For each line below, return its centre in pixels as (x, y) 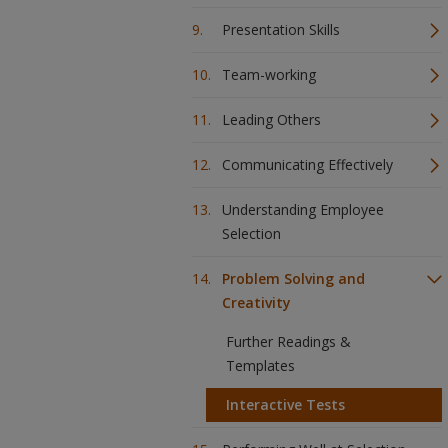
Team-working (269, 74)
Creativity (256, 302)
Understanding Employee (303, 209)
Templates (260, 365)
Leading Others (271, 119)
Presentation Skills (281, 29)
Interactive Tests (285, 404)
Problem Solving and (293, 278)
